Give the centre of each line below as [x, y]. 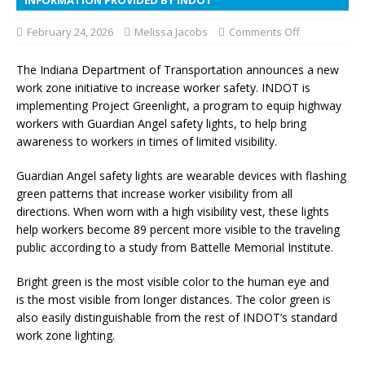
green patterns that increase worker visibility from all [154, 193]
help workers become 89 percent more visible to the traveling [178, 229]
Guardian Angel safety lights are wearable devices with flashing [181, 175]
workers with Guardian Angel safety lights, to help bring [161, 123]
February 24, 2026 [70, 31]
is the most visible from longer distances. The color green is [174, 299]
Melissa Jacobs [171, 31]
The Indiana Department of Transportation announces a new [178, 69]
